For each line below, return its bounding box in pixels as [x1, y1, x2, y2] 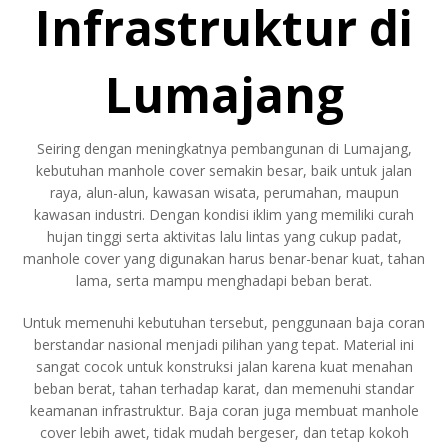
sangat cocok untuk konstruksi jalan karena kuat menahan [35, 356, 413, 376]
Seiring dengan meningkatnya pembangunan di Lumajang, [36, 138, 412, 158]
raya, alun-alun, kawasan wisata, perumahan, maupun [49, 182, 399, 202]
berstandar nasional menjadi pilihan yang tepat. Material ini [34, 334, 414, 354]
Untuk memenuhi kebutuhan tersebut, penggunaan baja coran [23, 312, 425, 332]
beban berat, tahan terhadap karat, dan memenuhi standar [34, 378, 414, 398]
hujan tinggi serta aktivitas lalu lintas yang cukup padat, [46, 226, 402, 246]
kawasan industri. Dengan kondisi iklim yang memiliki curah [34, 204, 414, 224]
